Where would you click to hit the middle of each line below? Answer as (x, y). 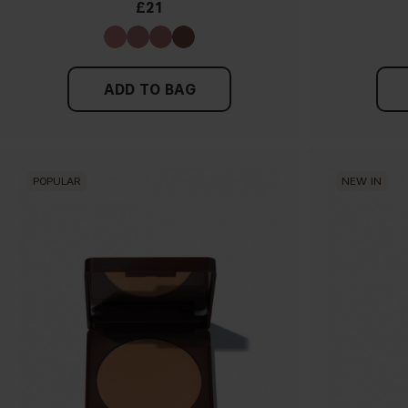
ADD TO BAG (149, 89)
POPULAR (57, 181)
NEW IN (361, 181)
